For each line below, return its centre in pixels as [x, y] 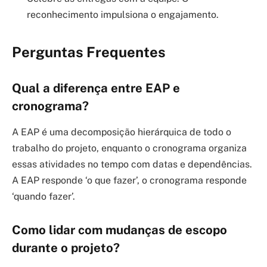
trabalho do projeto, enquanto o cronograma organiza [129, 148]
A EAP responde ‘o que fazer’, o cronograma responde [129, 180]
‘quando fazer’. [44, 196]
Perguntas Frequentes [89, 52]
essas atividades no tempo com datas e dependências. [132, 164]
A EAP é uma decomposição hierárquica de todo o [122, 132]
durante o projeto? [66, 248]
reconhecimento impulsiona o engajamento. [123, 14]
